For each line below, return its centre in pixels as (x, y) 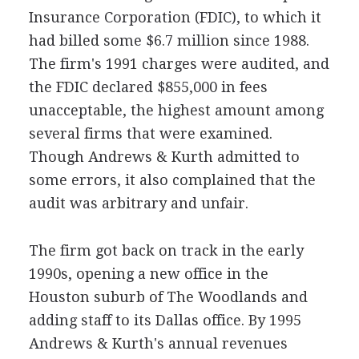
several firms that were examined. (150, 133)
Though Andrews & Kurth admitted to (164, 157)
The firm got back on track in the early (166, 250)
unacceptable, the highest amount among (176, 110)
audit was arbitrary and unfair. (138, 203)
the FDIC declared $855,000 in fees (148, 87)
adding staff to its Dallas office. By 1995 (165, 320)
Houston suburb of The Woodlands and (168, 297)
